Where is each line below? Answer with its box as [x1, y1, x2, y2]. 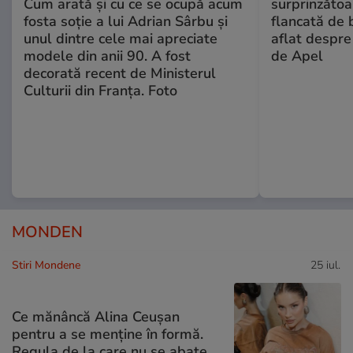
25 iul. [310, 258, 340, 273]
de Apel [270, 46, 323, 66]
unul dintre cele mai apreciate [24, 29, 217, 49]
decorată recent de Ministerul [24, 64, 216, 84]
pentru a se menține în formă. [12, 324, 203, 344]
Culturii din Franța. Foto [24, 81, 177, 101]
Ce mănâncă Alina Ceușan [12, 307, 180, 326]
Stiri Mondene [12, 258, 80, 273]
